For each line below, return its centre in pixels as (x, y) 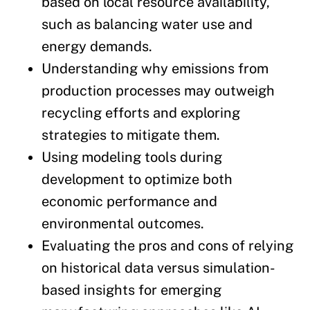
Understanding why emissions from (155, 68)
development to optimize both (137, 179)
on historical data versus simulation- (158, 267)
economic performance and (129, 201)
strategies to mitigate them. (131, 135)
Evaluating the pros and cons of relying (167, 245)
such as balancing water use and (147, 24)
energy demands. (97, 46)
